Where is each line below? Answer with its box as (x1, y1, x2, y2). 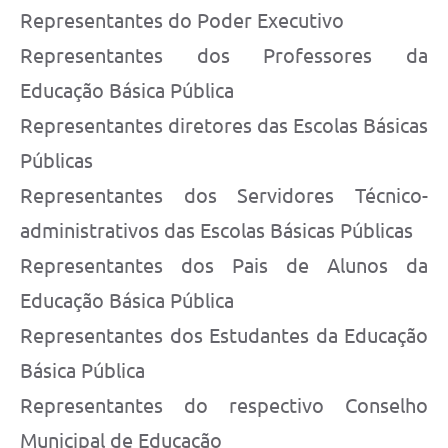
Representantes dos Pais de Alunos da (20, 254, 428, 278)
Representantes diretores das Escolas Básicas (20, 114, 428, 138)
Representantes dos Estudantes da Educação (20, 324, 428, 348)
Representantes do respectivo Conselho (20, 394, 428, 418)
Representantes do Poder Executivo (20, 9, 344, 33)
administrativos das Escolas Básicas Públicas (20, 219, 413, 243)
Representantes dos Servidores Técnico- (20, 184, 428, 208)
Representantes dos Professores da (20, 44, 428, 68)
